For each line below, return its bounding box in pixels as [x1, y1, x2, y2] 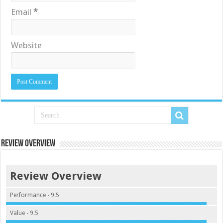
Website [11, 40, 42, 51]
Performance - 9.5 [10, 192, 60, 199]
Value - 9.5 [10, 210, 39, 217]
